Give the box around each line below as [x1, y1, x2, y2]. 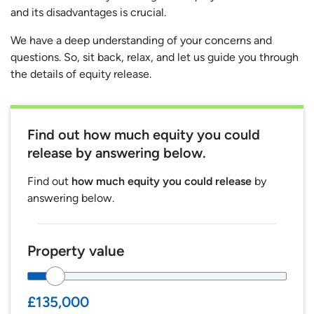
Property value [27, 242, 124, 260]
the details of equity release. [11, 67, 151, 81]
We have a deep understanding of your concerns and [11, 34, 272, 48]
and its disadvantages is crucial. [11, 6, 166, 20]
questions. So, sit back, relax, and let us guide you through [11, 50, 299, 64]
